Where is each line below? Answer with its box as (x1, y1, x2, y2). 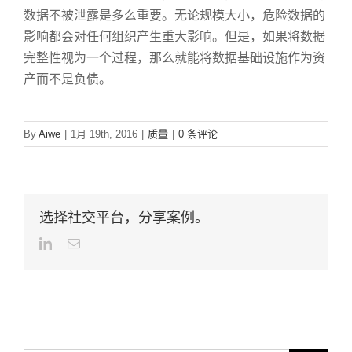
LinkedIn (51, 236, 97, 250)
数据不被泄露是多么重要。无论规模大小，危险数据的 (24, 9, 325, 23)
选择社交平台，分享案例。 (39, 210, 209, 226)
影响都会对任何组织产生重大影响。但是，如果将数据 (24, 30, 325, 44)
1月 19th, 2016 (71, 128, 137, 141)
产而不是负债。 (24, 72, 112, 86)
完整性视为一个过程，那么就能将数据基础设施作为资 (24, 51, 325, 65)
